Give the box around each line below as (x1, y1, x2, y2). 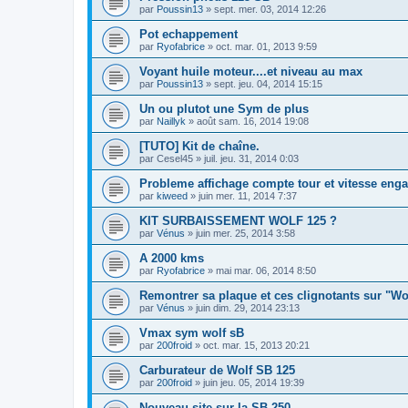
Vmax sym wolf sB (139, 326, 244, 341)
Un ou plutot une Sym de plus (139, 102, 309, 117)
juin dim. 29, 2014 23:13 (196, 302, 300, 314)
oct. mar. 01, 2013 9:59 (216, 41, 317, 53)
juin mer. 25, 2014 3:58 (196, 228, 295, 240)
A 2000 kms (139, 251, 204, 266)
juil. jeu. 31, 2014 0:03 (204, 153, 299, 165)
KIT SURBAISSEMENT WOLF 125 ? (139, 214, 337, 229)
